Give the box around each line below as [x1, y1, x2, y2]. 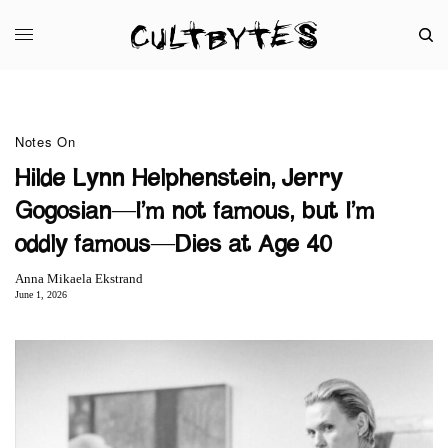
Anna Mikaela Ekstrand [15, 270, 143, 286]
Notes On [15, 131, 76, 151]
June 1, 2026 [15, 288, 67, 300]
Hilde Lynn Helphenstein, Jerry [15, 166, 343, 191]
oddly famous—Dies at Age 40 [15, 232, 333, 257]
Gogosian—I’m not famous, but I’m [15, 199, 375, 224]
